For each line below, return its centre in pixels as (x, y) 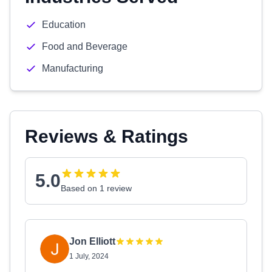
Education (64, 25)
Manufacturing (73, 68)
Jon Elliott (92, 241)
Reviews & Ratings (107, 136)
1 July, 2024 (89, 256)
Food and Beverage (85, 46)
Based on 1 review (96, 188)
